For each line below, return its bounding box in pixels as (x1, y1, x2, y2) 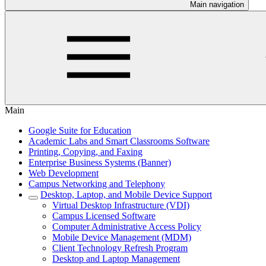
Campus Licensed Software (52, 211, 156, 221)
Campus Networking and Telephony (28, 179, 165, 189)
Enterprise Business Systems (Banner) (28, 157, 171, 167)
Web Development (28, 168, 99, 178)
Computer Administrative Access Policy (52, 221, 201, 232)
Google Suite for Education (28, 125, 131, 135)
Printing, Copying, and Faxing (28, 147, 142, 157)
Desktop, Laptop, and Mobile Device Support (40, 189, 212, 199)
